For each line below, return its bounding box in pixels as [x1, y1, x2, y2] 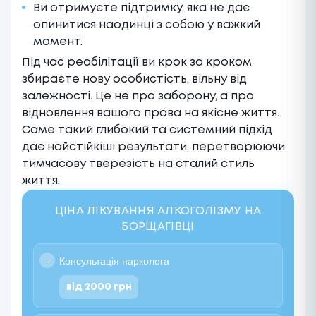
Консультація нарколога [59, 255, 169, 267]
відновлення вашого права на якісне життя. [22, 108, 279, 119]
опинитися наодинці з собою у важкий [33, 20, 260, 31]
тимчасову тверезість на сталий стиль [22, 159, 255, 170]
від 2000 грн [66, 283, 132, 292]
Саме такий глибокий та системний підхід [22, 125, 272, 136]
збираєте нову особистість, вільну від [22, 74, 247, 85]
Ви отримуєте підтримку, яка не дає [33, 3, 250, 14]
